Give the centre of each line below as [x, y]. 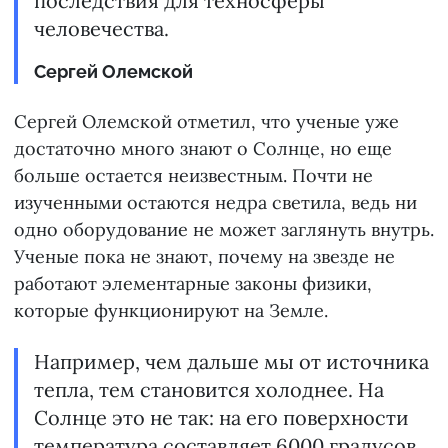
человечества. [101, 29]
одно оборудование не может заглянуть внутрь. [224, 230]
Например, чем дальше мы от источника [231, 362]
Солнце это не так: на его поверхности [221, 418]
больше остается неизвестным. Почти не [193, 176]
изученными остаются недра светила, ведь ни [215, 203]
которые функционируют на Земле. [171, 311]
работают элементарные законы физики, [193, 284]
